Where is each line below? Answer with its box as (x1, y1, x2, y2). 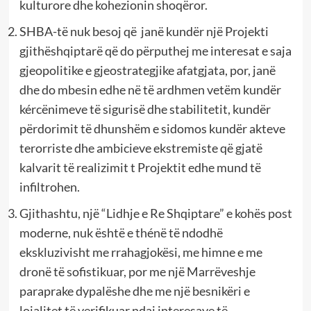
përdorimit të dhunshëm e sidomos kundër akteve (19, 121, 285, 137)
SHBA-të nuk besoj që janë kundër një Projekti (19, 24, 269, 40)
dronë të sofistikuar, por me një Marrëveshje (19, 264, 255, 280)
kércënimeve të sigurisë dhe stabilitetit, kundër (19, 101, 271, 117)
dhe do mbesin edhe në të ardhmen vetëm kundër (19, 82, 281, 98)
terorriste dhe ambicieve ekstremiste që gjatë (19, 140, 262, 156)
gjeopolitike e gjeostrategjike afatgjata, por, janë (19, 62, 276, 78)
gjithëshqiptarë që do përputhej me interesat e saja (19, 43, 292, 59)
